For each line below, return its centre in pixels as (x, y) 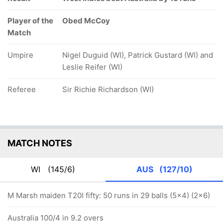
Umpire (20, 55)
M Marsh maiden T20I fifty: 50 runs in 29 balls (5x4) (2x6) (109, 195)
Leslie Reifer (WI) (92, 67)
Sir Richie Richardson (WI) (108, 89)
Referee (22, 89)
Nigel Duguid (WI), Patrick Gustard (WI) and (138, 55)
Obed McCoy (86, 21)
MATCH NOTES (40, 143)
